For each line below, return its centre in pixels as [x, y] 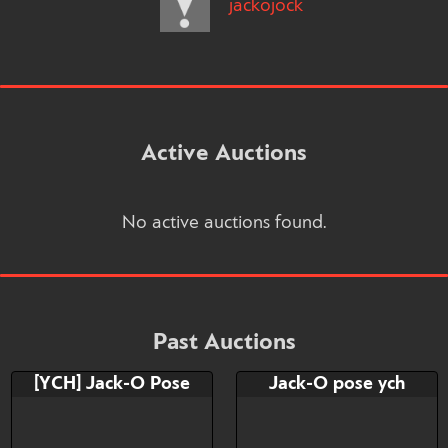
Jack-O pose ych [336, 384]
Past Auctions [224, 343]
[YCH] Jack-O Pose [111, 384]
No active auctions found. [224, 223]
